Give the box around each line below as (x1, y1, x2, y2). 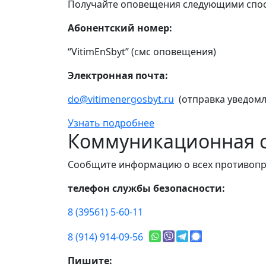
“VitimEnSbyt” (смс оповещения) (68, 45, 216, 59)
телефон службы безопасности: (68, 182, 225, 195)
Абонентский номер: (68, 21, 172, 35)
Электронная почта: (68, 69, 168, 83)
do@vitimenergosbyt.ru (68, 93, 174, 106)
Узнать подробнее (68, 116, 154, 130)
